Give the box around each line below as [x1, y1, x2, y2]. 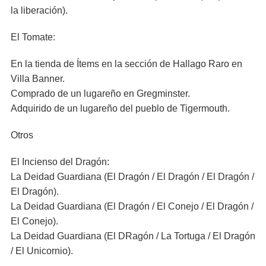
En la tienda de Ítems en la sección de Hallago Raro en [11, 59, 242, 69]
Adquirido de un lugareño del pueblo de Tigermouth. [11, 103, 230, 113]
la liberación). [11, 5, 68, 15]
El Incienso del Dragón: [11, 157, 109, 167]
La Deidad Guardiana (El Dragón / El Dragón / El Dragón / [11, 172, 254, 182]
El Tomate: [11, 32, 55, 42]
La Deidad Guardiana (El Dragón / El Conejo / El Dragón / [11, 201, 254, 211]
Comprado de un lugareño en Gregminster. [11, 88, 190, 99]
